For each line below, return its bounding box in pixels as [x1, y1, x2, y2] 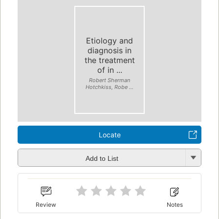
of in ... [97, 65, 122, 75]
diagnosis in [88, 45, 131, 55]
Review [36, 200, 57, 208]
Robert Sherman [89, 76, 130, 84]
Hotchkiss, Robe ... [86, 83, 133, 90]
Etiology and [86, 35, 133, 45]
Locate [98, 131, 121, 139]
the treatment [84, 55, 135, 65]
